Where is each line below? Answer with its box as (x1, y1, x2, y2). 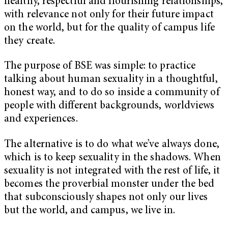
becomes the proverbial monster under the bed (4, 179, 215, 190)
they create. (4, 36, 55, 47)
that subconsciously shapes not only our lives (4, 192, 208, 203)
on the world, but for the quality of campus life (4, 22, 215, 34)
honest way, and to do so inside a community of (4, 88, 219, 99)
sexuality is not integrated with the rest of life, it (4, 165, 220, 177)
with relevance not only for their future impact (4, 9, 214, 20)
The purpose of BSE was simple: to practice (4, 61, 196, 72)
